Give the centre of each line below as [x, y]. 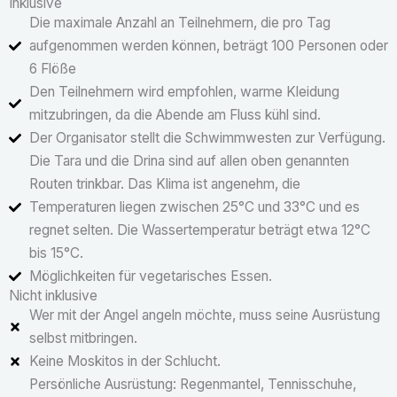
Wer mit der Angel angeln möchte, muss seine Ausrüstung [204, 315]
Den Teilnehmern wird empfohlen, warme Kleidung [184, 92]
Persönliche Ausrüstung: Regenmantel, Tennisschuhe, [192, 385]
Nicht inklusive [53, 296]
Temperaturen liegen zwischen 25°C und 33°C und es [194, 207]
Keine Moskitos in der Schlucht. [125, 362]
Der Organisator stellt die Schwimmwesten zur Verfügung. [207, 138]
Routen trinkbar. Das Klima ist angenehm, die [164, 184]
